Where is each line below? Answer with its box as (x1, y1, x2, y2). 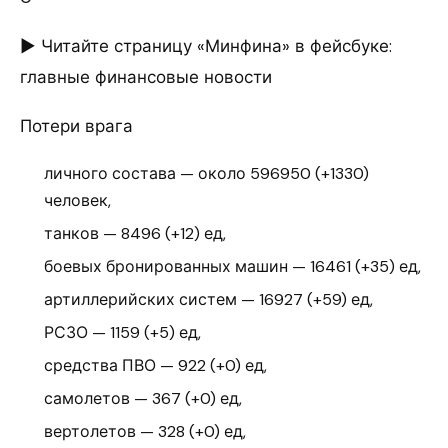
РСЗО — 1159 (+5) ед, (44, 321, 201, 343)
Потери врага (20, 114, 133, 137)
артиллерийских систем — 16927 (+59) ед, (44, 288, 373, 310)
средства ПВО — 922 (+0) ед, (44, 354, 267, 376)
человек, (44, 189, 111, 211)
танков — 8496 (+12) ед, (44, 222, 226, 244)
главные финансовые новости (20, 65, 272, 88)
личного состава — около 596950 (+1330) (44, 162, 369, 184)
